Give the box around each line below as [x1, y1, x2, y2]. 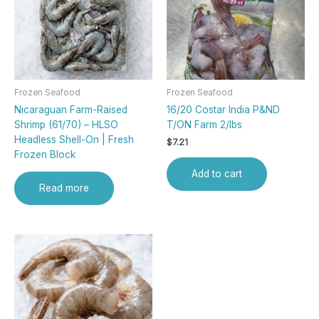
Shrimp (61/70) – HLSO [14, 118, 118, 130]
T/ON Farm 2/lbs [167, 118, 242, 130]
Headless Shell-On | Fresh [14, 133, 134, 145]
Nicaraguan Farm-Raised [14, 103, 127, 115]
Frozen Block [14, 148, 75, 160]
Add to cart [192, 168, 242, 180]
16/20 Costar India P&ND [167, 103, 280, 115]
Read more [39, 182, 89, 194]
